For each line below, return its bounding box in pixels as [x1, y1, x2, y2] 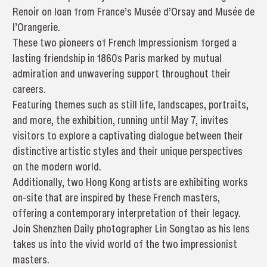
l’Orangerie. [12, 19, 60, 35]
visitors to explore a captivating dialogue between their [12, 128, 243, 143]
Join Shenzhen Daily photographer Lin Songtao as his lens [12, 221, 250, 236]
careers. [12, 81, 46, 97]
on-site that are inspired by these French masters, [12, 190, 220, 205]
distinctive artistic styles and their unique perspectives [12, 143, 243, 159]
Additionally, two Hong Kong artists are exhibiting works [12, 174, 248, 190]
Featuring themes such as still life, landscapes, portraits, [12, 97, 249, 112]
